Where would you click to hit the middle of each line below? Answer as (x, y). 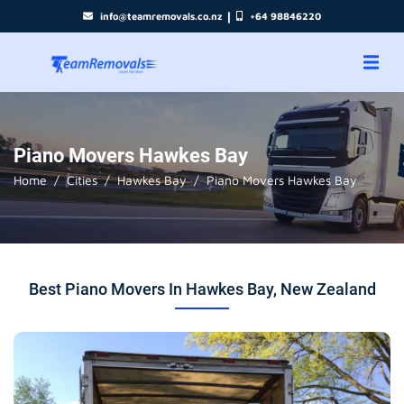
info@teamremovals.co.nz (161, 16)
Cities (82, 180)
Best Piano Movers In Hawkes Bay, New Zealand (202, 289)
